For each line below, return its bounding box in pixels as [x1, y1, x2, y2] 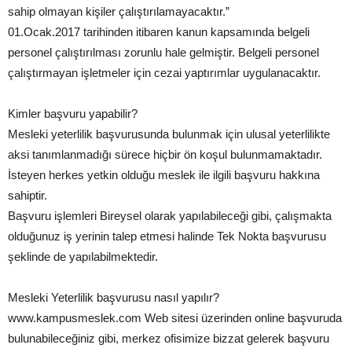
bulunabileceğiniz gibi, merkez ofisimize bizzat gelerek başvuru [8, 331, 329, 345]
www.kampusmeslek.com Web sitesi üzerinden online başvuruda [8, 310, 342, 324]
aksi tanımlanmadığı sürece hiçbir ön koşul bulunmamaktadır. [8, 147, 322, 161]
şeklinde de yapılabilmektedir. [8, 249, 158, 263]
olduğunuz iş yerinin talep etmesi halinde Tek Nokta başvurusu [8, 229, 326, 243]
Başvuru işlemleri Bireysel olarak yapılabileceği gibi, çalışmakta [8, 208, 332, 222]
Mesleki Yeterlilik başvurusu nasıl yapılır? [8, 290, 219, 304]
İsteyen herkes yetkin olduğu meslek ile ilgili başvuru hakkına [8, 167, 320, 181]
